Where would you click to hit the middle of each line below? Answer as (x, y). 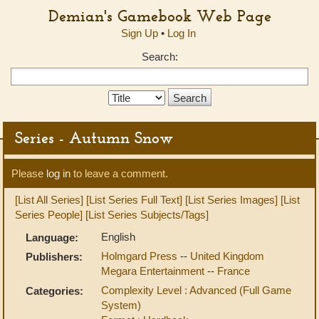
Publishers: (54, 257)
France (234, 271)
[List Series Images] (231, 200)
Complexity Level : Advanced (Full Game (196, 290)
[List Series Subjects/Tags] (147, 215)
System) (121, 305)
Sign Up (139, 33)
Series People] (49, 215)
